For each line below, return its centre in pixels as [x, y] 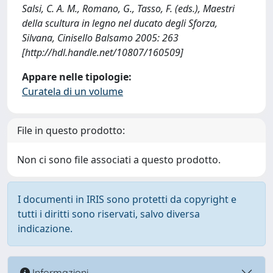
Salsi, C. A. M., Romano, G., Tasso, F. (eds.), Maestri [128, 9]
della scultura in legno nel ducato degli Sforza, [120, 23]
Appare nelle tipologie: [77, 77]
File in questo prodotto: [71, 130]
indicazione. [45, 229]
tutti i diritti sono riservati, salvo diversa [109, 214]
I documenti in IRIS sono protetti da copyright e [127, 199]
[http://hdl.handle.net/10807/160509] [103, 52]
